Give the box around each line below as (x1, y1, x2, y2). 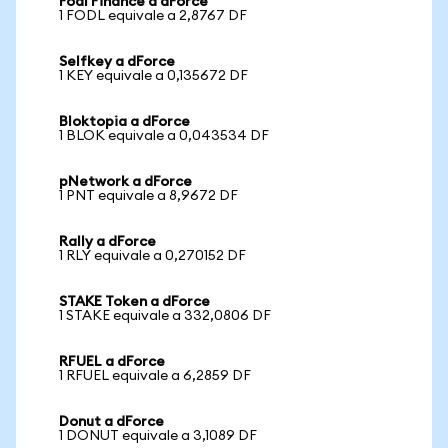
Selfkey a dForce (59, 55, 175, 69)
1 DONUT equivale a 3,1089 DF (59, 429, 257, 443)
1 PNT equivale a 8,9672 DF (59, 189, 238, 203)
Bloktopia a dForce (59, 115, 190, 129)
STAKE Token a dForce (59, 295, 210, 309)
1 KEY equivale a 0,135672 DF (59, 69, 248, 83)
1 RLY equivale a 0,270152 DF (59, 249, 246, 263)
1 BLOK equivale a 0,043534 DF (59, 129, 269, 143)
